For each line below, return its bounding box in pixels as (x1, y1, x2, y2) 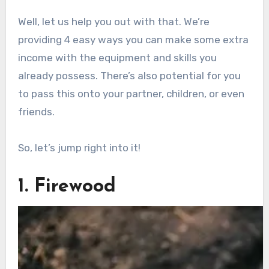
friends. (17, 106, 55, 118)
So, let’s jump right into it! (17, 142, 141, 154)
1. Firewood (17, 177, 116, 197)
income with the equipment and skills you (17, 52, 217, 64)
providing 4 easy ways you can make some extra (17, 34, 249, 46)
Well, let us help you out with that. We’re (17, 16, 210, 28)
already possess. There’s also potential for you (17, 70, 241, 82)
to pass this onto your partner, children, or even (17, 88, 244, 100)
